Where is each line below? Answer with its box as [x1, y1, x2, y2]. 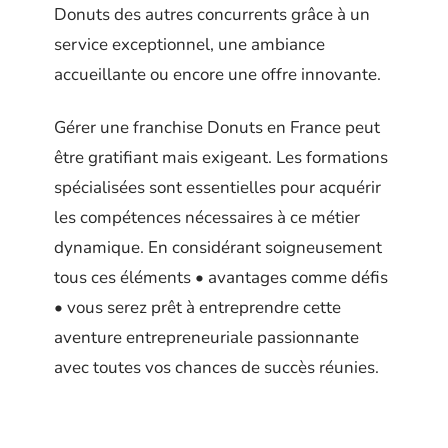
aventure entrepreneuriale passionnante [54, 325, 359, 349]
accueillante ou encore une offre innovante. [54, 63, 381, 87]
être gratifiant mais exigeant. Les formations [54, 145, 388, 169]
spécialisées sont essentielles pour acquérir [54, 175, 381, 199]
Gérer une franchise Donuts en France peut [54, 115, 380, 139]
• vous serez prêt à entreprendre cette [54, 295, 341, 319]
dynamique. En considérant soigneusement [54, 235, 382, 259]
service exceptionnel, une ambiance [54, 33, 325, 57]
